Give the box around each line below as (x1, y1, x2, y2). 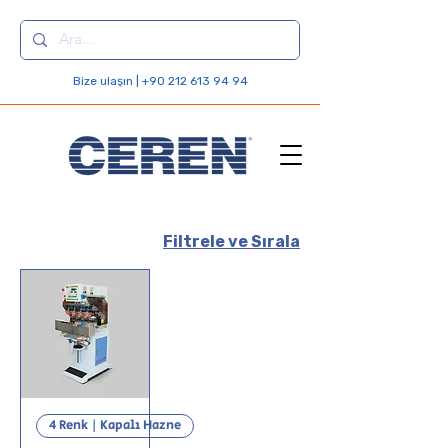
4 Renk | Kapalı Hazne (49, 416, 181, 435)
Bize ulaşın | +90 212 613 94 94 (72, 74, 248, 88)
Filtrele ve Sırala (163, 232, 300, 251)
